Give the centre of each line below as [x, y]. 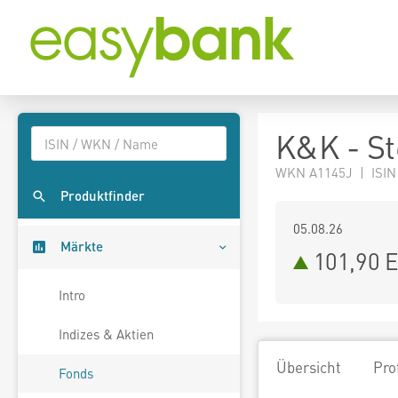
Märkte [82, 247]
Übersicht [309, 367]
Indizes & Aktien [106, 334]
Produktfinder [103, 196]
